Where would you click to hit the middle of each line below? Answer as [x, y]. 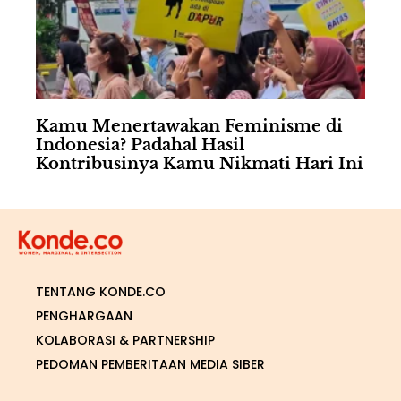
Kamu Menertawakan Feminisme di [189, 127]
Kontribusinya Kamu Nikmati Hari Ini [200, 164]
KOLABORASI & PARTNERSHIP [125, 341]
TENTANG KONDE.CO [101, 292]
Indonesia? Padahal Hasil [140, 145]
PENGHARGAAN [84, 316]
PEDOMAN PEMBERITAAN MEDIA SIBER [150, 365]
